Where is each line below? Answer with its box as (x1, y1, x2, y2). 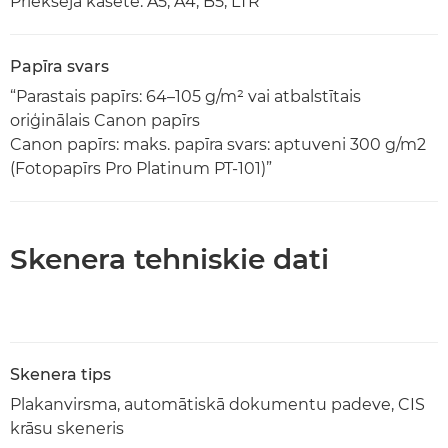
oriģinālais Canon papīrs (10, 110, 200, 130)
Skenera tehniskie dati (10, 241, 329, 276)
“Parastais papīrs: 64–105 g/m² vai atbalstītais (10, 86, 361, 106)
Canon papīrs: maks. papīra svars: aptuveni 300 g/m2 (10, 134, 426, 154)
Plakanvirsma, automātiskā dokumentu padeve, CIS (10, 394, 425, 414)
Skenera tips (10, 364, 111, 384)
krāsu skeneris (10, 418, 124, 438)
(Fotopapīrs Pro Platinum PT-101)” (10, 158, 272, 178)
